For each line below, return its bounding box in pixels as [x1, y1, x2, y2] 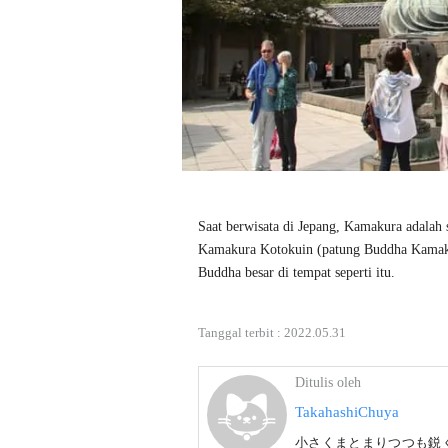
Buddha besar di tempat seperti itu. [198, 265, 399, 281]
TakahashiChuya [295, 404, 399, 421]
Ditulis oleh [295, 375, 361, 391]
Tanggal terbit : [198, 325, 284, 341]
